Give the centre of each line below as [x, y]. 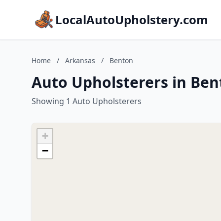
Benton [121, 60]
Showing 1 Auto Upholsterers [87, 101]
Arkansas [80, 60]
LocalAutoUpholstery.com [132, 19]
